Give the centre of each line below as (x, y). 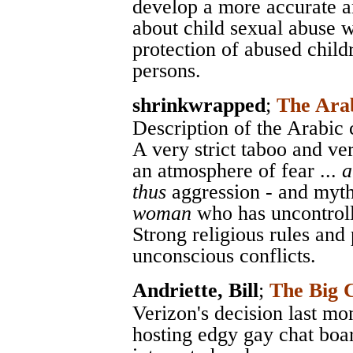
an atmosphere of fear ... (237, 170)
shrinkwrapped (199, 105)
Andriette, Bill (195, 290)
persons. (167, 70)
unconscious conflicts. (224, 255)
